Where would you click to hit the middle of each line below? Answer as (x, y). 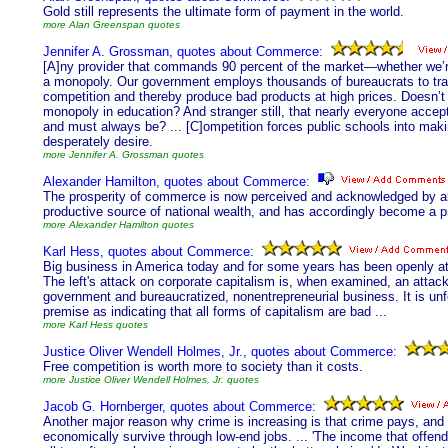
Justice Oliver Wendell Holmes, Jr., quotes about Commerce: (220, 351)
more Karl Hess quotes (95, 324)
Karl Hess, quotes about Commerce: (148, 251)
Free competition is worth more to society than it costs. (203, 366)
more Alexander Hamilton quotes (118, 224)
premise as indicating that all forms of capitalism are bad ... (215, 311)
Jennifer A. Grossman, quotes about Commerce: (183, 51)
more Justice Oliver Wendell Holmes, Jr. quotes (151, 379)
